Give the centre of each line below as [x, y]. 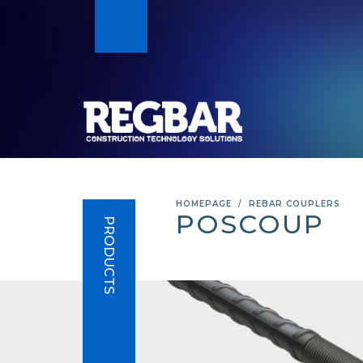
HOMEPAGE [204, 204]
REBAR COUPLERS [295, 204]
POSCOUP [250, 224]
